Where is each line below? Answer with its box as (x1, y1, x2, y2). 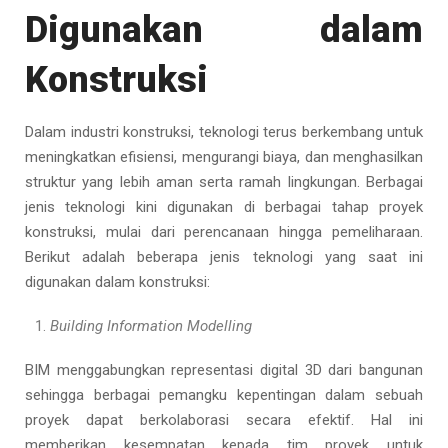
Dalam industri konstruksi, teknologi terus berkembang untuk (25, 123, 423, 141)
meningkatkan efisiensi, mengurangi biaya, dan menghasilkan (25, 148, 423, 166)
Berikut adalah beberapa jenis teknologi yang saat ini (25, 248, 423, 266)
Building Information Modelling (50, 317, 252, 335)
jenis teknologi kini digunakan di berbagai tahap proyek (25, 198, 423, 216)
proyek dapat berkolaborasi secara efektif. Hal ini (25, 411, 423, 429)
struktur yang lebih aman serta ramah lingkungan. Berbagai (25, 173, 423, 191)
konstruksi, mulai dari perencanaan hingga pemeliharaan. (25, 223, 423, 241)
